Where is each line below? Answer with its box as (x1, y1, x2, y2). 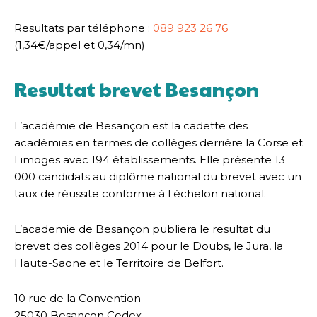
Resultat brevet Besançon (14, 75, 259, 103)
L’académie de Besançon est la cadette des (14, 118, 248, 132)
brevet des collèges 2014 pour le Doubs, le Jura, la (14, 238, 283, 253)
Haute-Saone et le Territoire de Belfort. (14, 255, 224, 270)
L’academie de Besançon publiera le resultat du (14, 221, 270, 236)
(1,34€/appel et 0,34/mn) (14, 38, 145, 52)
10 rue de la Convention (14, 291, 141, 305)
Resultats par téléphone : (14, 21, 153, 35)
